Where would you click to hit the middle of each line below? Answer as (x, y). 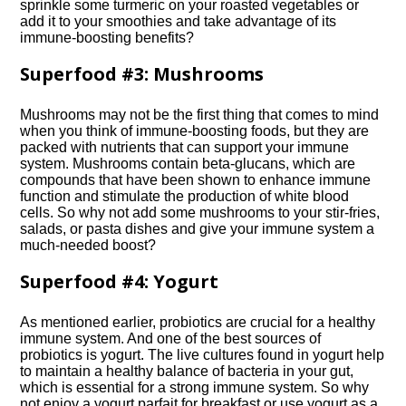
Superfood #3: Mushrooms (142, 74)
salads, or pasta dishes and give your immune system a (198, 229)
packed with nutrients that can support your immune (185, 147)
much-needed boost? (88, 245)
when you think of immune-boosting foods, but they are (195, 131)
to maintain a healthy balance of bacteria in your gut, (187, 371)
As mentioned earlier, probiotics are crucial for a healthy (198, 322)
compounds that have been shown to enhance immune (196, 180)
